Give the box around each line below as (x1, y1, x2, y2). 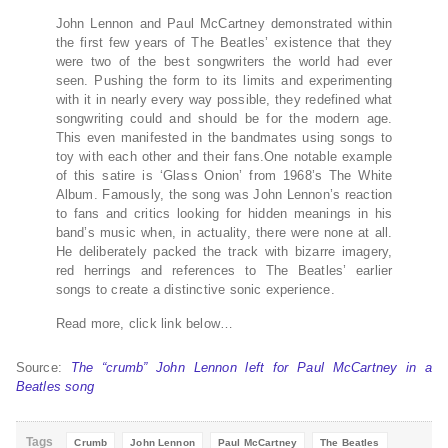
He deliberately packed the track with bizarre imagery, (55, 244, 393, 260)
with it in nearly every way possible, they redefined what (55, 92, 393, 108)
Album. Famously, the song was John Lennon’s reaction (55, 187, 393, 203)
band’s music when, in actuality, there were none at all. (55, 225, 393, 241)
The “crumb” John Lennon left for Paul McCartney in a (70, 360, 433, 376)
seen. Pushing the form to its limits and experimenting (55, 73, 393, 89)
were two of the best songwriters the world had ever (55, 54, 393, 70)
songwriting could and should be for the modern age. (55, 111, 393, 127)
